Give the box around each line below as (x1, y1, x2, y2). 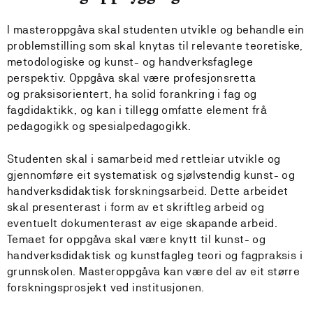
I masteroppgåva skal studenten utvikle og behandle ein (7, 23, 305, 36)
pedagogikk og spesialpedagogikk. (7, 119, 195, 133)
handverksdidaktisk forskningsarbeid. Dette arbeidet (7, 184, 289, 198)
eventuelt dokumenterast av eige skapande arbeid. (7, 217, 278, 230)
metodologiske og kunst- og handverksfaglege (7, 55, 254, 68)
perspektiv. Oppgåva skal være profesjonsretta (7, 71, 256, 85)
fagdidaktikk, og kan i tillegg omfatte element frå (7, 103, 267, 117)
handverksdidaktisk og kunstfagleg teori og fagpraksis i (7, 249, 303, 262)
